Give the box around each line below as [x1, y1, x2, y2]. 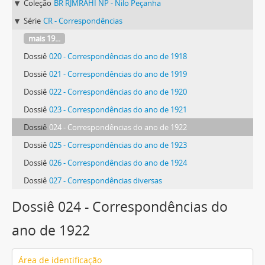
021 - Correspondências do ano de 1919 [49, 69, 187, 79]
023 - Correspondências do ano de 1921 [49, 104, 187, 115]
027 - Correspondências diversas [49, 175, 162, 186]
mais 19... [28, 33, 60, 44]
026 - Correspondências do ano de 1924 [49, 157, 187, 168]
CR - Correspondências [43, 15, 122, 26]
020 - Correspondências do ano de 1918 [49, 51, 187, 62]
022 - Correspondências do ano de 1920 [49, 86, 187, 97]
